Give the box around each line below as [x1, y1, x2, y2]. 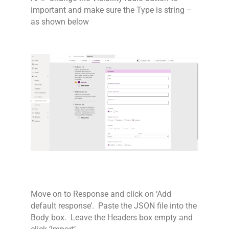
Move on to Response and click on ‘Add [31, 190, 171, 199]
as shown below [31, 17, 89, 27]
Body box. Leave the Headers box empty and [31, 213, 193, 223]
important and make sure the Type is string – [31, 5, 192, 15]
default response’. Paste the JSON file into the [31, 201, 197, 211]
